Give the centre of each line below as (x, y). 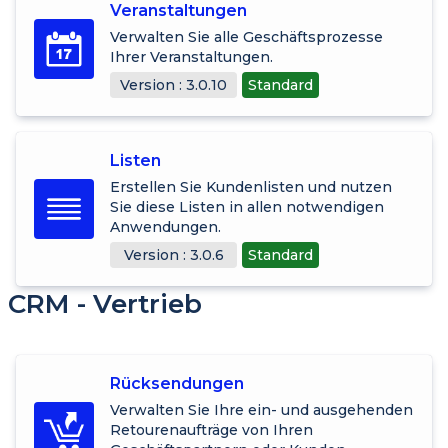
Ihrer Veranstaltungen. (191, 56)
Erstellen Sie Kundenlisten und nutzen (251, 186)
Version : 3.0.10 (173, 84)
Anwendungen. (165, 226)
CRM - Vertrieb (105, 303)
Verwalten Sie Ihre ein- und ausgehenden (261, 409)
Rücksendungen (177, 383)
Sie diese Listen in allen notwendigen (247, 206)
